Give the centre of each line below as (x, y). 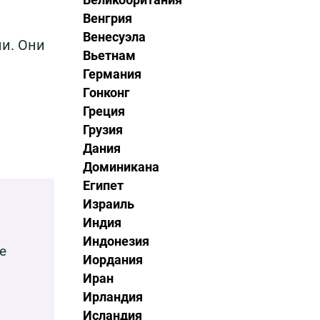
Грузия (103, 130)
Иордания (113, 260)
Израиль (109, 204)
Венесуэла (114, 37)
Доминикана (121, 167)
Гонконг (106, 92)
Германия (112, 74)
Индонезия (116, 241)
